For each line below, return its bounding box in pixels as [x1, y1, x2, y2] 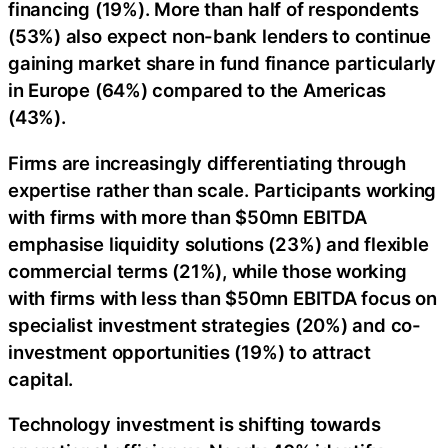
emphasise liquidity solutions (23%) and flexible [8, 232, 429, 255]
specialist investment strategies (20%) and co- [8, 313, 421, 336]
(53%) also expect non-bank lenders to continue [8, 25, 431, 48]
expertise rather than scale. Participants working [8, 178, 437, 201]
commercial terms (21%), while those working [8, 259, 407, 282]
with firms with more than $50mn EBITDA [8, 205, 367, 228]
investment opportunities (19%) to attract [8, 340, 371, 363]
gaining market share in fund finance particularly [8, 52, 437, 75]
